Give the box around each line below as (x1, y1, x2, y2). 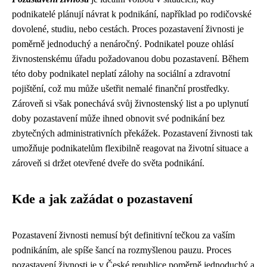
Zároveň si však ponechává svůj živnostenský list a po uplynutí (12, 98, 249, 108)
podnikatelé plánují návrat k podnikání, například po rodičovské (12, 9, 252, 19)
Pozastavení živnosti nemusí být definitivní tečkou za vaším (12, 230, 235, 240)
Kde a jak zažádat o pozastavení (12, 192, 193, 206)
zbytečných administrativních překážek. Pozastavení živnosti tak (12, 128, 253, 138)
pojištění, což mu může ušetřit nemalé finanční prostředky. (12, 83, 229, 94)
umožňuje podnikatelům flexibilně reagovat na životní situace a (12, 143, 249, 153)
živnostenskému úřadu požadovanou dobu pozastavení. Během (12, 54, 249, 64)
